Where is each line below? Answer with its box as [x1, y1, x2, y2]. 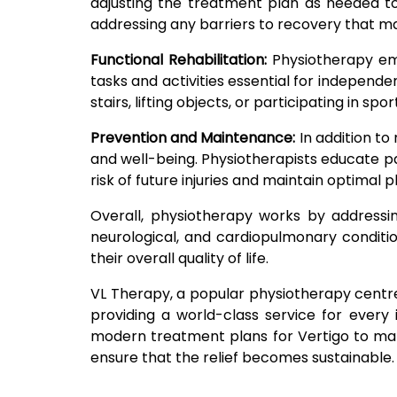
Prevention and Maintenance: [90, 128, 300, 149]
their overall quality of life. [90, 248, 269, 269]
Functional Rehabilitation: [90, 50, 268, 71]
